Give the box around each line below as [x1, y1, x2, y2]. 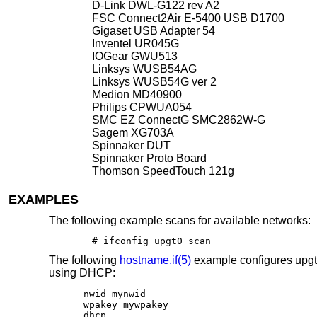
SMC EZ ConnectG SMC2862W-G [91, 113, 265, 126]
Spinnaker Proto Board [91, 151, 207, 164]
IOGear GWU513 [91, 50, 178, 62]
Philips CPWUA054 [91, 100, 192, 113]
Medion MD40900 [91, 88, 182, 100]
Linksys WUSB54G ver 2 [91, 75, 217, 88]
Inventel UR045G [91, 37, 179, 50]
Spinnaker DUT [91, 139, 171, 151]
